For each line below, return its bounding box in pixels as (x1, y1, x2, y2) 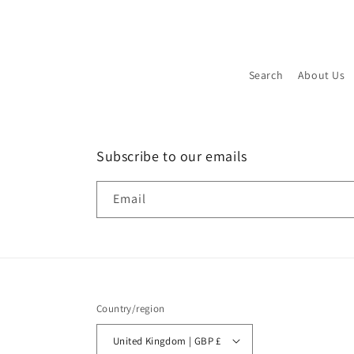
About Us (297, 68, 345, 82)
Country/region (96, 302, 165, 315)
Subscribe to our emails (96, 147, 247, 165)
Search (248, 68, 284, 82)
